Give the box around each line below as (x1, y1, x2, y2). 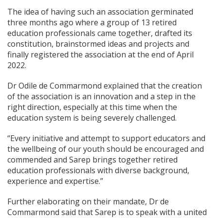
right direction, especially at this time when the (7, 101, 177, 112)
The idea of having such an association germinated (7, 6, 193, 17)
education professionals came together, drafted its (7, 27, 192, 38)
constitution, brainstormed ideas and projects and (7, 38, 189, 49)
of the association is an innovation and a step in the (7, 91, 196, 102)
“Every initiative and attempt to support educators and (7, 132, 205, 144)
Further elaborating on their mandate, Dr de (7, 196, 169, 207)
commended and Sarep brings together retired (7, 154, 178, 165)
